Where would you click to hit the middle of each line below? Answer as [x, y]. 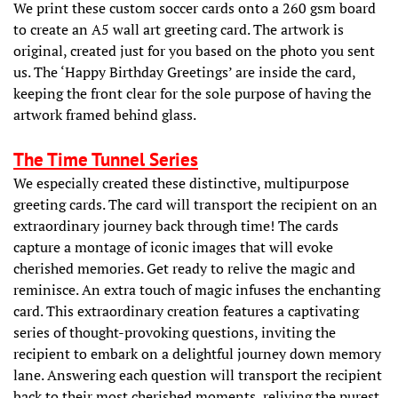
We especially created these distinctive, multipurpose [181, 183]
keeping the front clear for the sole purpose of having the [192, 93]
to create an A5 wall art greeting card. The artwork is [179, 29]
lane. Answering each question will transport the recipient [198, 374]
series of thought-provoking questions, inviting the [175, 332]
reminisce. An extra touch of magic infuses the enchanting [197, 289]
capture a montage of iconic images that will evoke [173, 247]
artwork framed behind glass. [105, 114]
